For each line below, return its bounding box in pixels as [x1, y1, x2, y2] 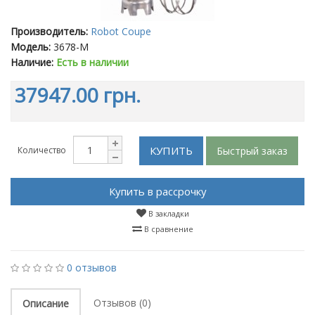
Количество [17, 144, 66, 156]
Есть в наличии [56, 56, 129, 69]
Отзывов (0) [94, 296, 151, 309]
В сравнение [142, 224, 193, 234]
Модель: [11, 40, 51, 53]
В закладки [146, 208, 189, 219]
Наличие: [11, 56, 53, 69]
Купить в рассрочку [108, 184, 207, 198]
